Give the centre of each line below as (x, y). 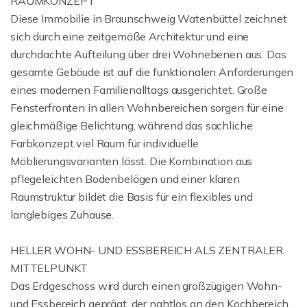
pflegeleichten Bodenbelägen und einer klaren (125, 179)
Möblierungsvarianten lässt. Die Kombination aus (132, 161)
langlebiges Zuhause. (62, 214)
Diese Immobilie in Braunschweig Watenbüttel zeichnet (149, 19)
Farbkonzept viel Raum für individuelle (105, 143)
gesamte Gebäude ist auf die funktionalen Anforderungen (152, 72)
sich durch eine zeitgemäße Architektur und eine (130, 36)
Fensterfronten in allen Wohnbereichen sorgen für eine (147, 108)
